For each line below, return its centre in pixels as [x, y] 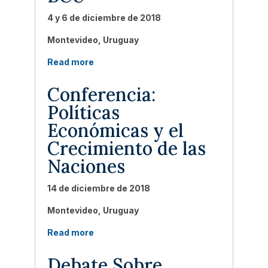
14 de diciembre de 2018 [98, 188]
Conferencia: [101, 95]
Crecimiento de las [126, 148]
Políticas [83, 112]
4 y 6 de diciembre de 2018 [104, 18]
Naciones [86, 166]
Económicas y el [115, 130]
